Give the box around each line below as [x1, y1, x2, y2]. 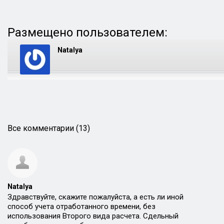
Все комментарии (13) [7, 123, 90, 133]
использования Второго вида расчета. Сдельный [7, 211, 178, 220]
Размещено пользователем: [7, 25, 167, 39]
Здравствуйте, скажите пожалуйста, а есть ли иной [7, 192, 183, 201]
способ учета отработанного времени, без [7, 202, 155, 211]
